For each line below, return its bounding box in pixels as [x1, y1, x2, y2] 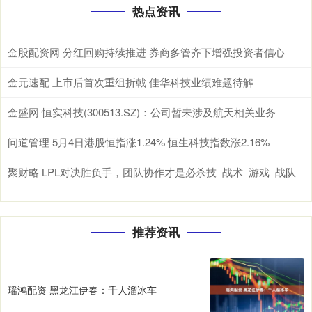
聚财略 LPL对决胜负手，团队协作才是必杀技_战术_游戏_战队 [8, 164, 296, 179]
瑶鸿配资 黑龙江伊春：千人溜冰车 [8, 283, 157, 297]
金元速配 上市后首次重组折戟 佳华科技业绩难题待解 [8, 74, 253, 89]
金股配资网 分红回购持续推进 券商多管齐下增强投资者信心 [8, 44, 285, 59]
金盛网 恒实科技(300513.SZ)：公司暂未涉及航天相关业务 [8, 104, 276, 119]
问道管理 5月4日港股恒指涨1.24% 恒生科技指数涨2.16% [8, 134, 270, 149]
